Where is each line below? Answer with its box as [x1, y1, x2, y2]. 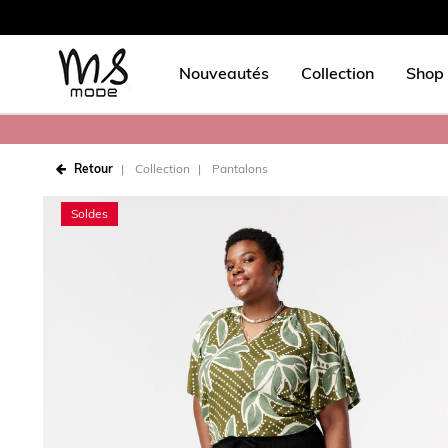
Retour [74, 160, 113, 176]
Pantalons [212, 160, 268, 176]
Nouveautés [179, 63, 269, 83]
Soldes [71, 205, 108, 221]
